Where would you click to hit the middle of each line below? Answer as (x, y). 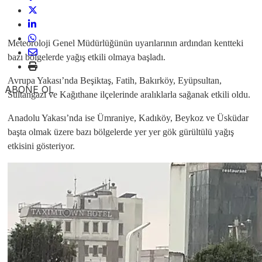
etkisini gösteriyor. (41, 146)
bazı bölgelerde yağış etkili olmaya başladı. (87, 57)
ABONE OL (29, 89)
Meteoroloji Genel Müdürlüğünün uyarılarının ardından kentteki (125, 43)
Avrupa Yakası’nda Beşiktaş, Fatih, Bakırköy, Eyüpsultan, (115, 80)
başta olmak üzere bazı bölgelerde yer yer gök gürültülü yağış (121, 132)
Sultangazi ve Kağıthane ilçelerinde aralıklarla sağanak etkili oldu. (129, 94)
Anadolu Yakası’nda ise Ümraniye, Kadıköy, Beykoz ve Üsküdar (128, 118)
